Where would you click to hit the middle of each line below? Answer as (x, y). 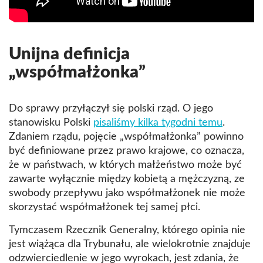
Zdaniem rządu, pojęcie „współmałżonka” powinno (126, 136)
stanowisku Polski (51, 122)
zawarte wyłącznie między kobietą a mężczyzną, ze (127, 179)
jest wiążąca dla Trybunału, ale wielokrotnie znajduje (130, 244)
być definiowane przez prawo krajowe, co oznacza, (127, 151)
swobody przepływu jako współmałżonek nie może (127, 193)
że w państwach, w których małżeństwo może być (125, 165)
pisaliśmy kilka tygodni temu (158, 122)
